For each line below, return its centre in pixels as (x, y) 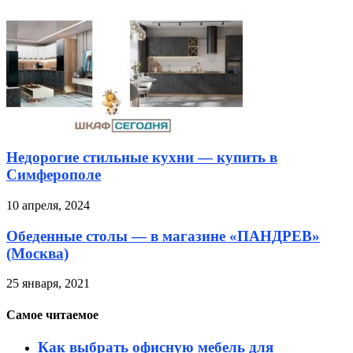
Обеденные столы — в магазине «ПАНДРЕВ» (163, 236)
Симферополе (54, 175)
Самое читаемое (52, 314)
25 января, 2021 (48, 284)
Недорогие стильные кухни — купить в (142, 158)
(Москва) (37, 253)
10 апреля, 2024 (48, 205)
